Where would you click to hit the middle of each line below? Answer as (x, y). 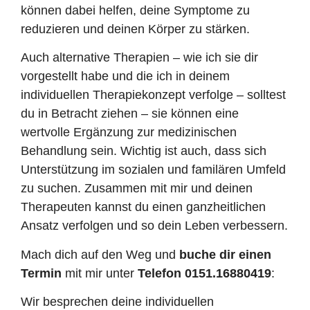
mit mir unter (100, 273)
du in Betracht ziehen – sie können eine (130, 114)
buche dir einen (225, 254)
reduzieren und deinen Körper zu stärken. (135, 29)
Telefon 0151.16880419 (204, 273)
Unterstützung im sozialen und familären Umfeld (153, 170)
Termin (41, 273)
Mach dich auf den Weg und (100, 254)
